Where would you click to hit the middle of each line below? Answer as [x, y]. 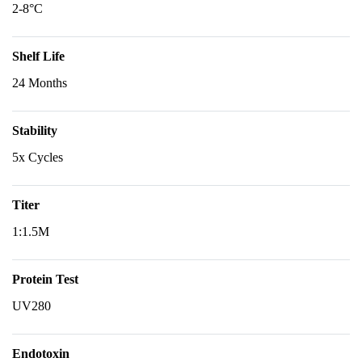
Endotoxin [41, 354]
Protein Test [45, 279]
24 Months [40, 83]
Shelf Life [38, 56]
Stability [35, 130]
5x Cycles [38, 157]
